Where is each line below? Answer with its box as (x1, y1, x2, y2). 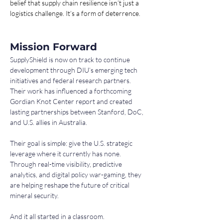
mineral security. (10, 191, 59, 200)
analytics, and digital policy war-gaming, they (10, 170, 143, 179)
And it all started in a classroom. (10, 212, 105, 221)
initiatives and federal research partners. (10, 76, 132, 85)
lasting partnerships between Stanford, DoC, (10, 108, 145, 116)
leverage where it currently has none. (10, 149, 122, 158)
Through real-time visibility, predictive (10, 160, 123, 169)
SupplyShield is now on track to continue (10, 55, 131, 64)
